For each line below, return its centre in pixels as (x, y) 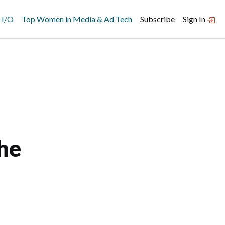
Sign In (195, 19)
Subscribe (157, 19)
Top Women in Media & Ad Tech (77, 19)
